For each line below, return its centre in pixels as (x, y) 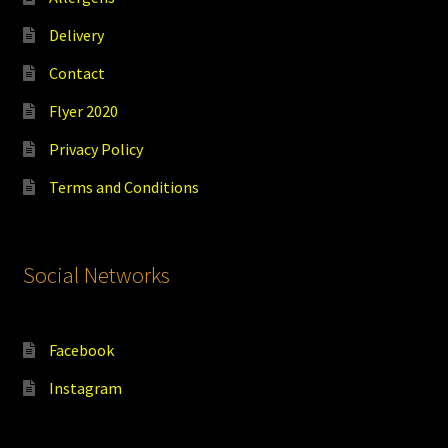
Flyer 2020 (83, 110)
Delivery (76, 34)
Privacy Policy (95, 148)
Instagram (85, 388)
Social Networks (96, 275)
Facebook (81, 350)
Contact (76, 72)
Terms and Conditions (123, 186)
